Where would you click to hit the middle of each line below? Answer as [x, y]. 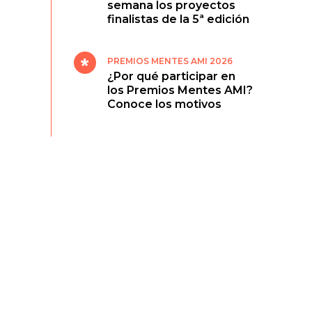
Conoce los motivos [165, 104]
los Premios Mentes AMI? [180, 90]
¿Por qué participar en [172, 76]
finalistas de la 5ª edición [179, 19]
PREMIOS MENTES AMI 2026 [170, 61]
